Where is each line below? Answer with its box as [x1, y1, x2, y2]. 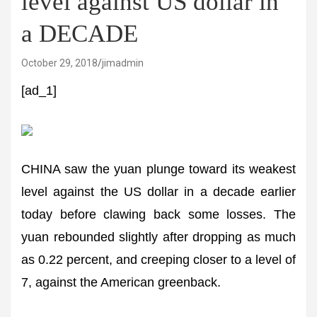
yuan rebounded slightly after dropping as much [21, 230, 296, 244]
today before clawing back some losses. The [21, 207, 296, 221]
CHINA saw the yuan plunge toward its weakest [21, 162, 296, 176]
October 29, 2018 [21, 57, 98, 69]
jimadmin [102, 57, 144, 69]
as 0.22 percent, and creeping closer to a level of [21, 253, 296, 267]
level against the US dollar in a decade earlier [21, 185, 296, 199]
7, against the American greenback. [21, 275, 221, 289]
